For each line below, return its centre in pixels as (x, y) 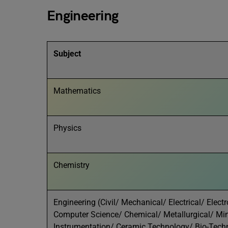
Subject (67, 54)
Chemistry (72, 165)
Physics (67, 128)
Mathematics (77, 91)
